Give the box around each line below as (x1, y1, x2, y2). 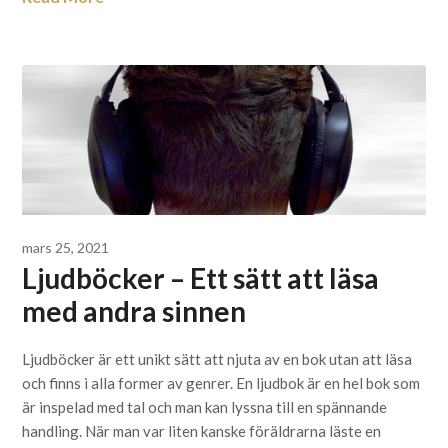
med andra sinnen (22, 294, 247, 328)
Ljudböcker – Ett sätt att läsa (22, 261, 380, 295)
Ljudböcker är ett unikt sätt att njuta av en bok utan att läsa (22, 350, 413, 368)
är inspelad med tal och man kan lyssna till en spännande (22, 398, 388, 416)
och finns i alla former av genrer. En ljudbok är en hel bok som (22, 374, 421, 392)
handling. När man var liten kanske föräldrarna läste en (22, 422, 382, 440)
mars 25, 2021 (22, 239, 110, 256)
